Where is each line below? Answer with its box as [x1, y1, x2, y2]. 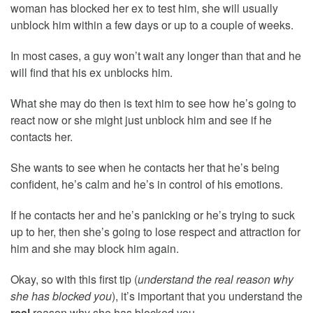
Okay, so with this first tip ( [10, 270, 138, 287]
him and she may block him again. [10, 240, 179, 256]
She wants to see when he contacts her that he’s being [10, 159, 279, 175]
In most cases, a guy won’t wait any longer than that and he [10, 47, 301, 64]
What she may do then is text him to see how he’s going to [10, 94, 296, 111]
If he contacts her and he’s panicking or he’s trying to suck [10, 206, 295, 223]
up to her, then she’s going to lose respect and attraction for [10, 223, 300, 240]
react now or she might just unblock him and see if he [10, 111, 272, 128]
